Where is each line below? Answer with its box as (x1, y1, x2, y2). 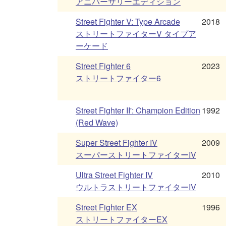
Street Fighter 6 (76, 60, 131, 72)
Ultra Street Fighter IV (76, 169, 153, 181)
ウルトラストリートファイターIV (76, 181, 196, 193)
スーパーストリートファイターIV (76, 149, 196, 161)
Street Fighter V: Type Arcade (76, 16, 180, 28)
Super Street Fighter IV (76, 137, 157, 149)
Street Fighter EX (76, 201, 137, 213)
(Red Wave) (76, 117, 118, 129)
